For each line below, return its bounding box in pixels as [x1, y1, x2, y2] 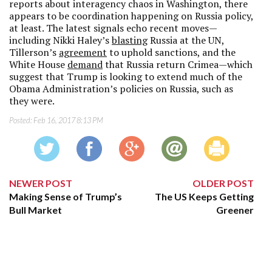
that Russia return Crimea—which [103, 58, 253, 71]
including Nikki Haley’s [9, 33, 112, 47]
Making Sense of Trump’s [9, 191, 122, 202]
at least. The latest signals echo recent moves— [9, 21, 217, 35]
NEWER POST [9, 177, 72, 189]
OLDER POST [192, 177, 254, 189]
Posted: [9, 115, 33, 125]
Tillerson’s [9, 46, 59, 59]
